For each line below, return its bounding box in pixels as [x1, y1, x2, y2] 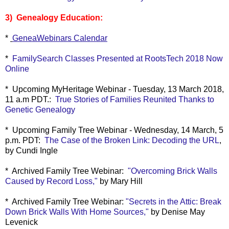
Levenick [5, 217, 38, 226]
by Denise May [149, 207, 205, 216]
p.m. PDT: [5, 135, 44, 145]
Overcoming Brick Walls [131, 166, 217, 175]
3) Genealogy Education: [5, 13, 103, 22]
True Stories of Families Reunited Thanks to [55, 95, 214, 104]
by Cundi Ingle [5, 146, 58, 155]
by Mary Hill [98, 176, 143, 186]
